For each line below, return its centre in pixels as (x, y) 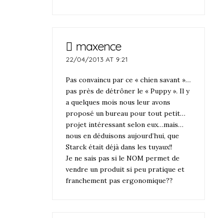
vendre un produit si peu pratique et (125, 169)
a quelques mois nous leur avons (118, 102)
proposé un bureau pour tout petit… (126, 113)
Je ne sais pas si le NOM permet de (123, 158)
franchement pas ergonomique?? (119, 180)
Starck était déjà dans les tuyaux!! (119, 147)
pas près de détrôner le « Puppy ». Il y (128, 91)
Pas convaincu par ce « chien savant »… (128, 80)
